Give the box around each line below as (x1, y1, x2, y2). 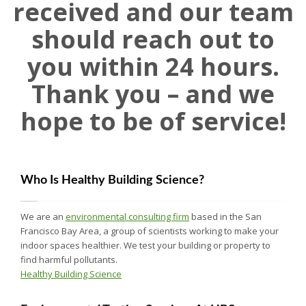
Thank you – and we (31, 76, 275, 111)
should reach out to (31, 22, 275, 56)
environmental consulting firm (66, 210, 189, 223)
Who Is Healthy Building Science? (20, 173, 204, 186)
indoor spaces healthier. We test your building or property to (20, 238, 270, 251)
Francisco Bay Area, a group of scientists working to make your (20, 224, 279, 237)
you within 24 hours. (27, 49, 279, 83)
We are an (20, 210, 66, 223)
